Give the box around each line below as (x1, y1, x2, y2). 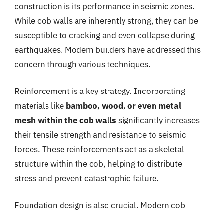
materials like (15, 100, 66, 111)
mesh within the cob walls (15, 115, 116, 125)
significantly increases (116, 115, 200, 125)
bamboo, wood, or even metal (66, 100, 181, 111)
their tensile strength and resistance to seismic (15, 129, 186, 140)
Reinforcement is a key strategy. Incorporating (15, 86, 185, 96)
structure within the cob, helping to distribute (15, 158, 182, 169)
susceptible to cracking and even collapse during (15, 30, 195, 41)
